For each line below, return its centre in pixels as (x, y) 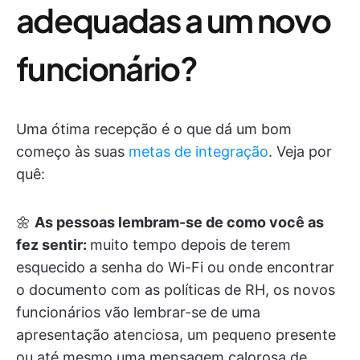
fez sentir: (53, 245)
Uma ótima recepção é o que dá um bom (154, 129)
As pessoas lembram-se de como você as (179, 222)
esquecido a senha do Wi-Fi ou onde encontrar (175, 267)
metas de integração (198, 151)
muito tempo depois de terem (190, 245)
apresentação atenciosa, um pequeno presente (176, 335)
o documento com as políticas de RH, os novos (176, 290)
